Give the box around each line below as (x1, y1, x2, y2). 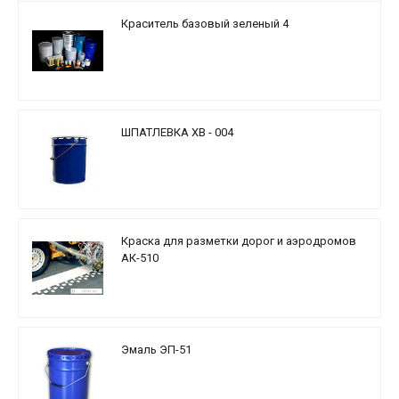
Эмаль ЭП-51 (121, 342, 191, 356)
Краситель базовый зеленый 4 (121, 16, 289, 30)
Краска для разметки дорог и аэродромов (121, 233, 356, 248)
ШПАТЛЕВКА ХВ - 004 (121, 125, 233, 139)
